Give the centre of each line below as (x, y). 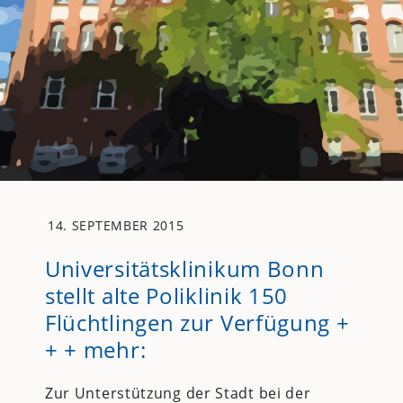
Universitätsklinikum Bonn (184, 269)
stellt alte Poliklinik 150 (166, 296)
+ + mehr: (95, 350)
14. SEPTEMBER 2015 (116, 226)
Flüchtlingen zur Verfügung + (197, 323)
